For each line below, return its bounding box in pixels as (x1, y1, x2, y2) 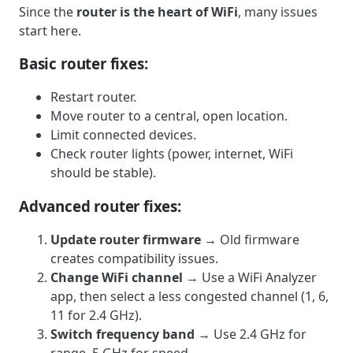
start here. (19, 21, 81, 39)
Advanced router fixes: (19, 195, 181, 216)
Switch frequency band (50, 325, 195, 343)
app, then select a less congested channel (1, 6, (50, 287, 329, 305)
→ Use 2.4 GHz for (195, 325, 307, 343)
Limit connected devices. (50, 126, 196, 144)
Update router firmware (50, 230, 201, 248)
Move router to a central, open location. (50, 107, 288, 125)
